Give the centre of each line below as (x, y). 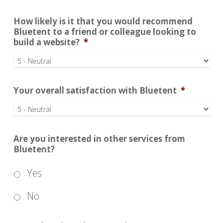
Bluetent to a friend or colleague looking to (105, 32)
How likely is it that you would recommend (103, 21)
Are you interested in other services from (99, 139)
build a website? (46, 42)
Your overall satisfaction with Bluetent (95, 90)
